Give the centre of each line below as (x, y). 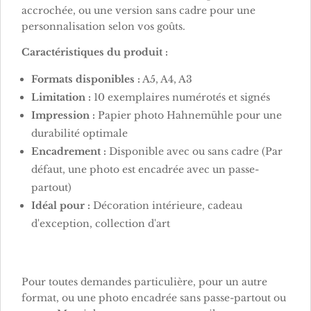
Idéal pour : (61, 205)
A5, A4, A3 (166, 79)
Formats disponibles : (86, 79)
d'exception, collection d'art (101, 223)
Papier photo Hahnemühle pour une (188, 115)
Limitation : (61, 97)
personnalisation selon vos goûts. (103, 26)
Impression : (63, 115)
